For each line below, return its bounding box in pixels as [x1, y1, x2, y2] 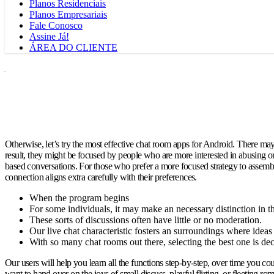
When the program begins [29, 193, 129, 203]
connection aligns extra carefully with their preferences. [5, 172, 197, 182]
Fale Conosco [29, 20, 83, 31]
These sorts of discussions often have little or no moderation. [29, 215, 262, 225]
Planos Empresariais [29, 9, 107, 20]
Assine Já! [29, 31, 69, 42]
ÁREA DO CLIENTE [29, 42, 117, 53]
